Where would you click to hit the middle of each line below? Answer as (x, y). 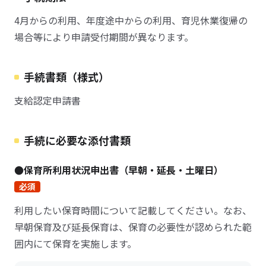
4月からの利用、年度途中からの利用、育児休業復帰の (131, 20)
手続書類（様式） (66, 77)
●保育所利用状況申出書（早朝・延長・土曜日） (119, 170)
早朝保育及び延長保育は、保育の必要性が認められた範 (133, 227)
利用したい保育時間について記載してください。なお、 (133, 210)
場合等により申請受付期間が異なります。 (104, 37)
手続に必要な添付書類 (77, 140)
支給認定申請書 (47, 100)
